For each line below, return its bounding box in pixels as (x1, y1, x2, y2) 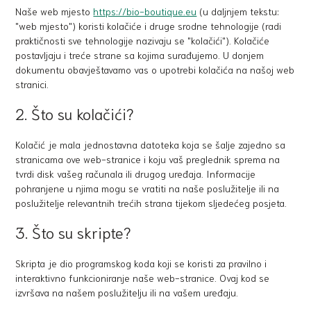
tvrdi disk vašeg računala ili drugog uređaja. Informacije (15, 167, 256, 180)
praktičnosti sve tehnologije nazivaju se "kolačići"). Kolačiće (15, 34, 270, 47)
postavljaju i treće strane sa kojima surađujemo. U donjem (15, 49, 264, 61)
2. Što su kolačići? (15, 103, 135, 123)
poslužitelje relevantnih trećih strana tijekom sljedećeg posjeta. (15, 196, 287, 209)
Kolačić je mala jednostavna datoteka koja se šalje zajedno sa (15, 138, 286, 151)
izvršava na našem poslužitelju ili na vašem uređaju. (15, 286, 239, 299)
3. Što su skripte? (15, 222, 132, 242)
